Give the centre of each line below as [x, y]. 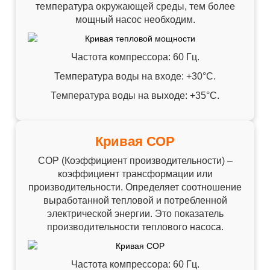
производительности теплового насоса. [135, 227]
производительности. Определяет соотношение [135, 187]
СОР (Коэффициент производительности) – [135, 161]
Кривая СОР [135, 142]
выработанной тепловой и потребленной [135, 201]
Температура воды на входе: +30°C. [135, 77]
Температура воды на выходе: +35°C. [135, 96]
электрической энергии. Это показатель [135, 214]
